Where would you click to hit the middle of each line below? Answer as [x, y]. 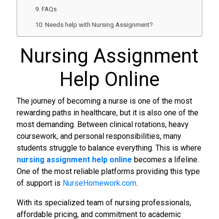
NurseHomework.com [99, 183]
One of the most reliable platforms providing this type [108, 171]
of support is [39, 183]
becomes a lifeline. [165, 159]
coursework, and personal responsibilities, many [99, 136]
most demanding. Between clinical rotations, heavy [102, 124]
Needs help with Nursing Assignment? [99, 24]
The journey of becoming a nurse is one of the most [104, 101]
